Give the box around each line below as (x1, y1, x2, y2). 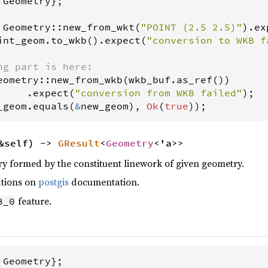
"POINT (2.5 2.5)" (141, 20, 242, 33)
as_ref (176, 73, 212, 86)
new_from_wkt (63, 20, 135, 33)
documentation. (69, 175, 139, 189)
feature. (16, 194, 52, 208)
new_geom (81, 99, 129, 112)
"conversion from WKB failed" (75, 86, 242, 99)
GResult (58, 136, 100, 149)
